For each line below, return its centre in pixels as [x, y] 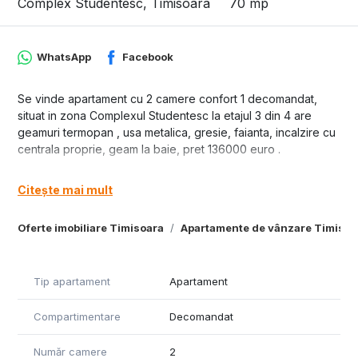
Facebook [148, 57]
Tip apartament [72, 281]
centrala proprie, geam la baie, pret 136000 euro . [149, 149]
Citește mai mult [65, 189]
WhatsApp [64, 57]
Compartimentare [77, 316]
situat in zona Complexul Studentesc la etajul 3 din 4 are [165, 116]
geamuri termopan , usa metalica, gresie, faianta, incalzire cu [177, 133]
